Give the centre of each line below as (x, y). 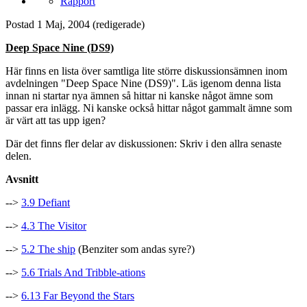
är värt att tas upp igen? (56, 121)
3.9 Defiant (46, 203)
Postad (21, 25)
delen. (19, 156)
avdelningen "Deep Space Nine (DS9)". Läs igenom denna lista (143, 84)
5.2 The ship (48, 249)
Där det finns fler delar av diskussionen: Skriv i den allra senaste (144, 144)
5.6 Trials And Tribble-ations (83, 273)
